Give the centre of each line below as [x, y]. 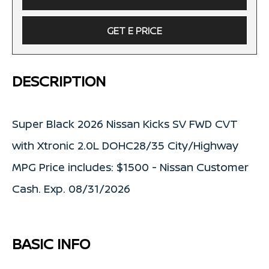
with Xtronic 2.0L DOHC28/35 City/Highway [125, 145]
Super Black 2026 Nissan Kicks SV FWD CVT [125, 123]
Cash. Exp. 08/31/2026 [71, 188]
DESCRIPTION [59, 80]
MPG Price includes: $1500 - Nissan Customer [130, 167]
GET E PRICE [134, 30]
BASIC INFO [51, 243]
